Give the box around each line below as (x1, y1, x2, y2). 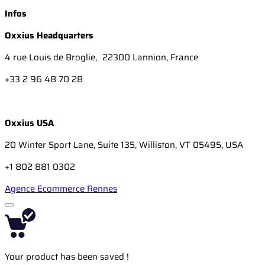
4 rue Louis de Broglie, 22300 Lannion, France (5, 50, 198, 64)
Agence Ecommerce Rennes (5, 181, 117, 196)
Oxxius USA (5, 115, 54, 130)
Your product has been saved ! (5, 249, 129, 264)
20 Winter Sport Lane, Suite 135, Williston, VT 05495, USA (5, 137, 243, 152)
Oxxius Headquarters (5, 28, 93, 43)
